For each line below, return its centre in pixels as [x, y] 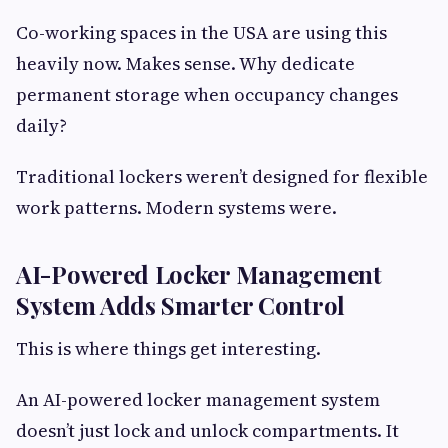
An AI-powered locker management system [198, 400]
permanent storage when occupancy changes [207, 95]
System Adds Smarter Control [180, 305]
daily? [41, 126]
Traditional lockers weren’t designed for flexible [222, 177]
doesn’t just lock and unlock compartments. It [207, 431]
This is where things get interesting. [168, 349]
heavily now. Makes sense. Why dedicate [185, 64]
